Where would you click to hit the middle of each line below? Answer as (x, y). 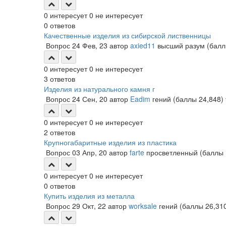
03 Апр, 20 (90, 152)
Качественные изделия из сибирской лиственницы (127, 35)
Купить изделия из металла (89, 196)
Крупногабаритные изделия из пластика (110, 142)
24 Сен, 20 (90, 99)
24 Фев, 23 (90, 45)
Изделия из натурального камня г (99, 89)
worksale (143, 206)
